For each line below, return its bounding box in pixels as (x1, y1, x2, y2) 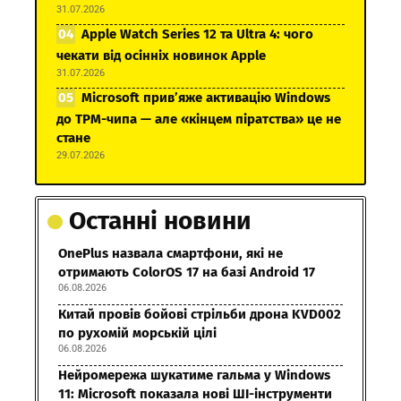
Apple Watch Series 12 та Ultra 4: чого (81, 26, 313, 43)
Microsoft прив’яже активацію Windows (81, 90, 330, 107)
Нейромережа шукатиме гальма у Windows (58, 367, 330, 384)
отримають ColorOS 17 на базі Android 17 (58, 264, 315, 281)
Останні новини (68, 206, 252, 236)
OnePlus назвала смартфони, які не (58, 245, 283, 262)
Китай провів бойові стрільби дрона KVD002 (58, 306, 341, 323)
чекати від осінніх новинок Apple (56, 47, 266, 64)
